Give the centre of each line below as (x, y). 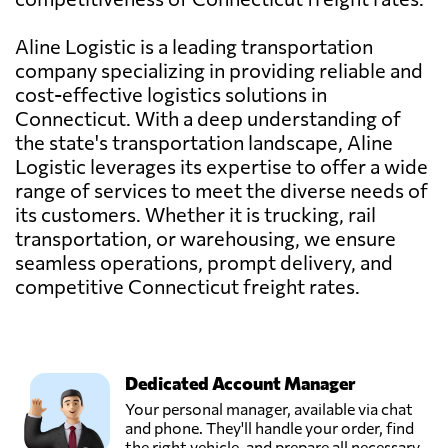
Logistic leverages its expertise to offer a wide (221, 165)
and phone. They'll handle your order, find (269, 427)
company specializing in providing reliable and (219, 69)
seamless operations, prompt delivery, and (204, 261)
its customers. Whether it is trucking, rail (195, 213)
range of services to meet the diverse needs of (221, 189)
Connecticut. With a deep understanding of (208, 117)
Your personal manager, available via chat (269, 408)
